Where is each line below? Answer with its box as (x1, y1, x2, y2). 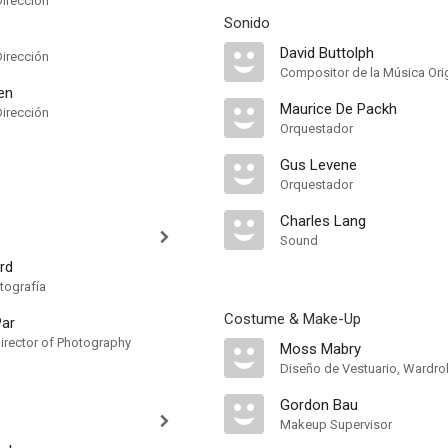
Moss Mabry (280, 340, 361, 358)
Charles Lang (280, 212, 366, 230)
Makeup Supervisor (280, 417, 392, 432)
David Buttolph (280, 44, 374, 62)
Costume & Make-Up (224, 310, 361, 328)
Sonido (224, 14, 270, 32)
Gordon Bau (280, 396, 358, 414)
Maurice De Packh (280, 100, 397, 118)
